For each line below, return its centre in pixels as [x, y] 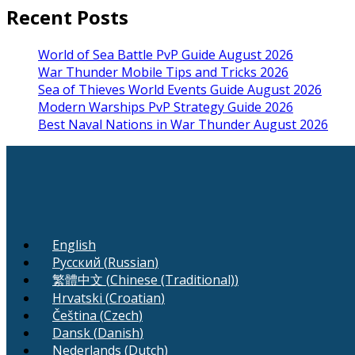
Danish [118, 332]
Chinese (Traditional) [172, 279]
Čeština [74, 315]
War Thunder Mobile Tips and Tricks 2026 [163, 72]
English [74, 244]
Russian [131, 262]
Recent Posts [67, 17]
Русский [76, 262]
